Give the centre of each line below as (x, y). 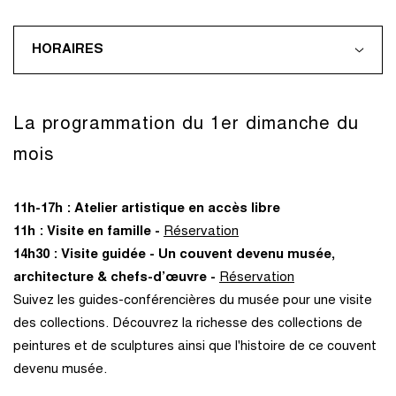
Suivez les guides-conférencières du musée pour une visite (193, 301)
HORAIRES (68, 50)
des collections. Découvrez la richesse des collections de (188, 324)
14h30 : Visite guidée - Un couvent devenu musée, (174, 255)
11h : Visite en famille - (87, 232)
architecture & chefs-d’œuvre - (114, 278)
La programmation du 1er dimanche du (186, 125)
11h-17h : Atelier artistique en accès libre (147, 209)
